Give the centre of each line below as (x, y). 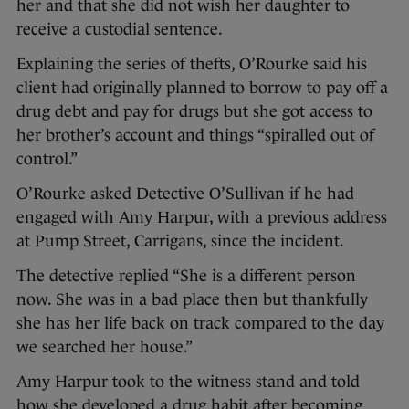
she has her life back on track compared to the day (200, 324)
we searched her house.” (105, 347)
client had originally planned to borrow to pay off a (202, 88)
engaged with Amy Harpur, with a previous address (202, 218)
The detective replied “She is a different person (186, 276)
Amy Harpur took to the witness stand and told (188, 382)
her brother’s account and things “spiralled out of (195, 136)
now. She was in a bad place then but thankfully (192, 300)
